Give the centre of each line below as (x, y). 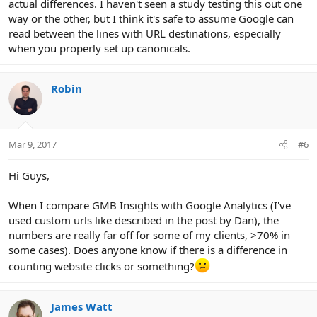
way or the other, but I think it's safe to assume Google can (151, 18)
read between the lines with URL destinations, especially (145, 33)
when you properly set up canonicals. (99, 48)
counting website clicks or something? (102, 266)
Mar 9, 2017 (33, 145)
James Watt (82, 307)
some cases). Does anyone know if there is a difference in (148, 250)
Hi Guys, (29, 176)
